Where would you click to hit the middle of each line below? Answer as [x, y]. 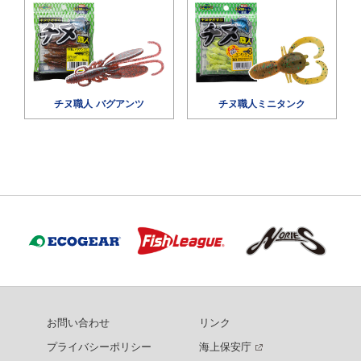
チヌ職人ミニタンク [261, 104]
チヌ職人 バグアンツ [100, 104]
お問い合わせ [78, 323]
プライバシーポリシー [99, 347]
